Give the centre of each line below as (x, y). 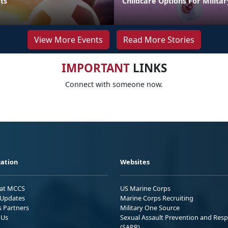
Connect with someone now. (114, 84)
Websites (135, 162)
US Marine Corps (145, 188)
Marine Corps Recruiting (157, 198)
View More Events (68, 39)
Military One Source (150, 207)
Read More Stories (159, 39)
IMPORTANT (95, 68)
